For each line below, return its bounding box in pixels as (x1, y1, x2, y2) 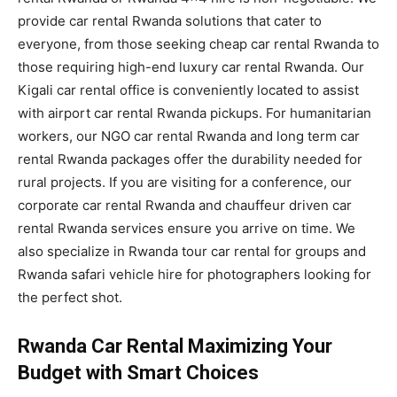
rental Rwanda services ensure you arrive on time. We (18, 219, 355, 237)
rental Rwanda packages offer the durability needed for (18, 150, 362, 167)
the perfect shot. (18, 288, 122, 306)
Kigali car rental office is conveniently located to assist (18, 81, 359, 98)
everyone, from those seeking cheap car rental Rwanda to (18, 35, 379, 52)
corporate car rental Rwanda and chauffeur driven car (18, 196, 352, 214)
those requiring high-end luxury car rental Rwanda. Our (18, 58, 364, 75)
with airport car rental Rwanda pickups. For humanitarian (18, 104, 371, 121)
